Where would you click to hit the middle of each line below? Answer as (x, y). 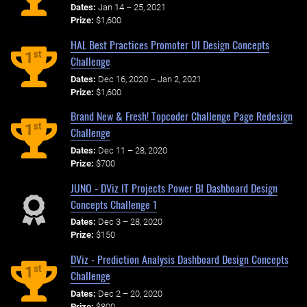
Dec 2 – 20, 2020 (130, 293)
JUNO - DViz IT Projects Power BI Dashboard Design (174, 187)
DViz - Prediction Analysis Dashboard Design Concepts (179, 259)
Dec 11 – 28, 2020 (132, 150)
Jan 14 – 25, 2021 (132, 8)
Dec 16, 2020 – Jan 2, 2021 (149, 79)
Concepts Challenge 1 (113, 204)
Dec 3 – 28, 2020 (130, 222)
